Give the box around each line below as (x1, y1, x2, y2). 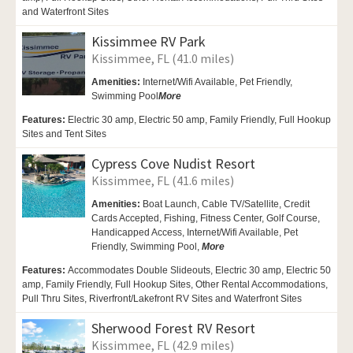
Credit (284, 199, 310, 210)
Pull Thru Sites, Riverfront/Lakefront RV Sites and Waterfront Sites (22, 293, 302, 305)
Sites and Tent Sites (22, 128, 106, 140)
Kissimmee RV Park (91, 32, 206, 51)
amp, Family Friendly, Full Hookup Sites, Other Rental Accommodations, (22, 279, 328, 291)
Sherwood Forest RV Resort (91, 319, 255, 338)
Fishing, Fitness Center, (164, 213, 266, 225)
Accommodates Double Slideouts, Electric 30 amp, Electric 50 (68, 265, 331, 277)
